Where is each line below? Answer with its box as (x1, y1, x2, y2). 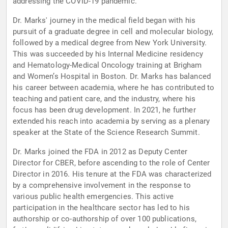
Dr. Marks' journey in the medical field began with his (13, 16, 196, 25)
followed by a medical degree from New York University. (13, 38, 207, 48)
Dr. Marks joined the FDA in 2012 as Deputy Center (13, 147, 188, 157)
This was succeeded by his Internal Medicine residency (13, 49, 203, 59)
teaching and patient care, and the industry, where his (13, 94, 196, 104)
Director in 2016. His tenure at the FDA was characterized (13, 169, 212, 179)
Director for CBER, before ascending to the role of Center (13, 158, 210, 168)
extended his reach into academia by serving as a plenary (13, 117, 210, 126)
